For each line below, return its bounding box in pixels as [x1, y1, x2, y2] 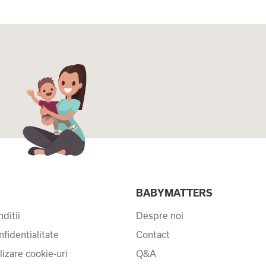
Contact [136, 229, 170, 240]
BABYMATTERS [136, 186, 213, 198]
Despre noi [136, 210, 183, 221]
